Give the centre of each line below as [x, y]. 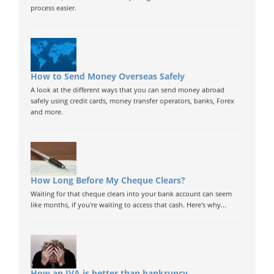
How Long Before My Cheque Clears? [108, 180]
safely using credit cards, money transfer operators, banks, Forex [132, 101]
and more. [47, 112]
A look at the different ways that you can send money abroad [128, 90]
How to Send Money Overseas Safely [108, 76]
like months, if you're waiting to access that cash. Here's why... [128, 205]
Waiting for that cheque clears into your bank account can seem [131, 194]
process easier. [54, 8]
